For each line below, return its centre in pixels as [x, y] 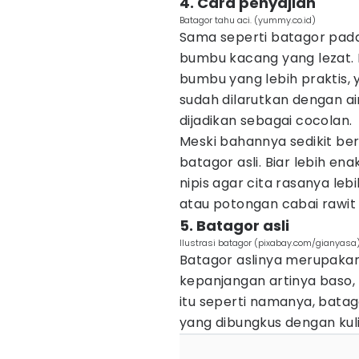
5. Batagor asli [234, 226]
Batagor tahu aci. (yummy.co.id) [248, 20]
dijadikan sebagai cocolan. [266, 121]
